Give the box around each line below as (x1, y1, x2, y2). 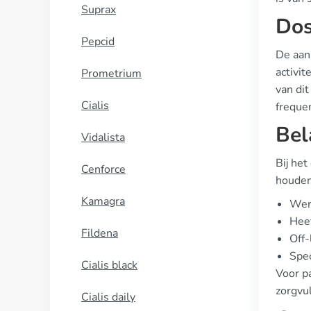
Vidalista (81, 130, 125, 145)
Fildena (81, 226, 118, 241)
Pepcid (81, 34, 115, 49)
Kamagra (81, 194, 125, 209)
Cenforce (81, 162, 126, 177)
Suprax (81, 2, 116, 17)
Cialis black (81, 258, 137, 273)
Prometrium (81, 66, 142, 81)
